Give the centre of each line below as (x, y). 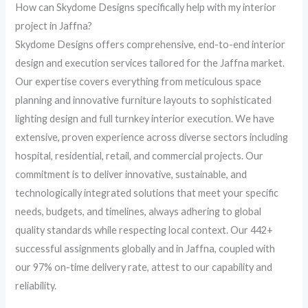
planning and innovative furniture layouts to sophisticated (144, 100)
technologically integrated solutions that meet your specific (147, 192)
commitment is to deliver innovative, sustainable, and (131, 174)
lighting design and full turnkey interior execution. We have (145, 118)
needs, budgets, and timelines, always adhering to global (139, 211)
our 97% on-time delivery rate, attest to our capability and (144, 267)
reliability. (36, 285)
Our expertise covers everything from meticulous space (139, 81)
